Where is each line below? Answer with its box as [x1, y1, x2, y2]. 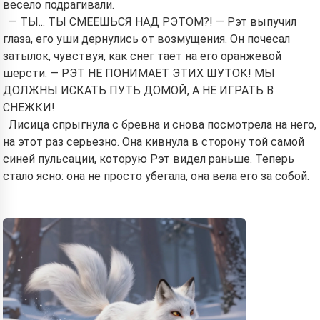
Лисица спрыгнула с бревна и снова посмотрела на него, [9, 118, 316, 131]
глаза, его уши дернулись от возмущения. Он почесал [3, 32, 290, 46]
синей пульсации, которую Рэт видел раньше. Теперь [3, 152, 294, 166]
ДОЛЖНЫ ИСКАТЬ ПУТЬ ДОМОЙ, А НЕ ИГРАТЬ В [3, 84, 274, 97]
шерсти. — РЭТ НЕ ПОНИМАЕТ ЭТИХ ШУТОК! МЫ [3, 66, 275, 80]
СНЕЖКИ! [3, 101, 55, 114]
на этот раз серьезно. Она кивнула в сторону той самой [3, 135, 304, 149]
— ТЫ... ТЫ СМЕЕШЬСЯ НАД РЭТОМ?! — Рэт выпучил [9, 15, 296, 29]
